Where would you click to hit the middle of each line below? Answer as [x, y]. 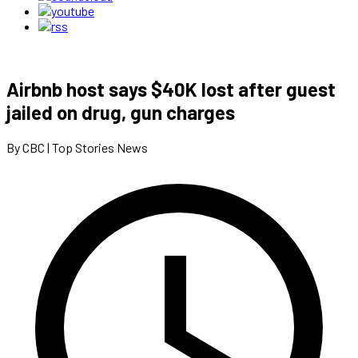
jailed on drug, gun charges [121, 112]
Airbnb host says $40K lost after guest [171, 89]
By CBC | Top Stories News [77, 147]
